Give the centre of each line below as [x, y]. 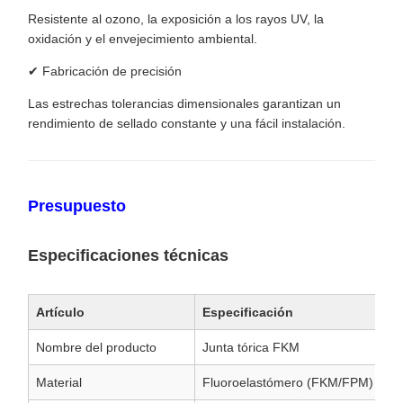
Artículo [60, 313]
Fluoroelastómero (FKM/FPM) [288, 383]
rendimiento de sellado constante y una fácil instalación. [187, 123]
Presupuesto [77, 206]
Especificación [248, 313]
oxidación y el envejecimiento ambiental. [143, 39]
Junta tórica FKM [251, 348]
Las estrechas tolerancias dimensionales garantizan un [184, 103]
